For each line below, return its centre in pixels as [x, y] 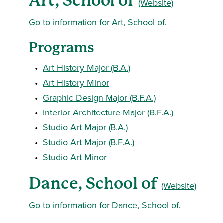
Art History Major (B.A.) [87, 67]
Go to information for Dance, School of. [105, 205]
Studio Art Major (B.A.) [85, 127]
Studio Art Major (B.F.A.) [89, 142]
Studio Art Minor [75, 157]
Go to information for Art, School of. [98, 22]
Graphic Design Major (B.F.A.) [99, 97]
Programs [61, 48]
